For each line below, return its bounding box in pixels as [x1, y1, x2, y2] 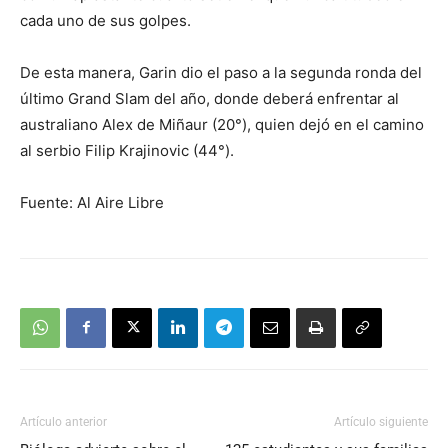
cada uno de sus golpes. [20, 10, 191, 30]
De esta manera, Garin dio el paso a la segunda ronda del [20, 62, 422, 82]
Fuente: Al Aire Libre [20, 192, 164, 212]
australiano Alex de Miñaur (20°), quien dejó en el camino [20, 114, 424, 134]
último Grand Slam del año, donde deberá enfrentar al [20, 88, 399, 108]
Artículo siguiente [334, 414, 428, 429]
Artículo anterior [20, 414, 107, 429]
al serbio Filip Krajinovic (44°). [20, 140, 234, 160]
